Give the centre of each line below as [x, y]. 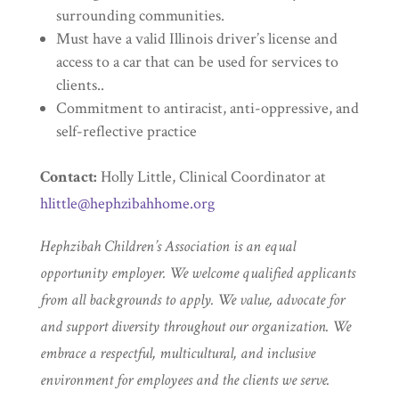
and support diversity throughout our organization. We [195, 327]
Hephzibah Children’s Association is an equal [167, 247]
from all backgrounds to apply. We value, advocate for [192, 300]
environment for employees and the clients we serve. [186, 380]
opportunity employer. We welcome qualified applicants [197, 273]
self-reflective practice [126, 132]
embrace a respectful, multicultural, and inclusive [177, 354]
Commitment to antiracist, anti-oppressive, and [207, 109]
